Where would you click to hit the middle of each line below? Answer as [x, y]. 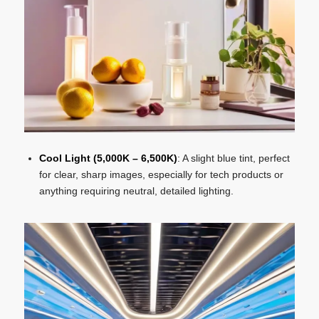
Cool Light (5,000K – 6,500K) [108, 158]
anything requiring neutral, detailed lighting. [136, 190]
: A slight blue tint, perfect [233, 158]
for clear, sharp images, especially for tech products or [161, 174]
